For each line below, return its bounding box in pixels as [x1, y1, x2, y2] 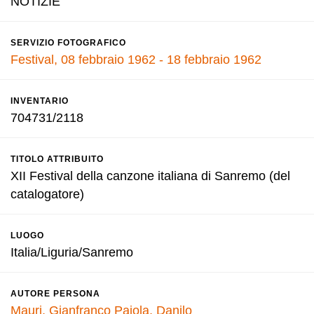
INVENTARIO [11, 96, 69, 106]
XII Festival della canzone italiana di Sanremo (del [11, 169, 290, 183]
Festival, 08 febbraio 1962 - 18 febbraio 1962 [11, 53, 261, 67]
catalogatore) [11, 187, 84, 201]
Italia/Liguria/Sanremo [11, 245, 133, 259]
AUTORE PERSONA [11, 289, 100, 299]
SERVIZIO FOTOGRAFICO [11, 38, 126, 48]
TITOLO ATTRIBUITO [11, 154, 104, 164]
